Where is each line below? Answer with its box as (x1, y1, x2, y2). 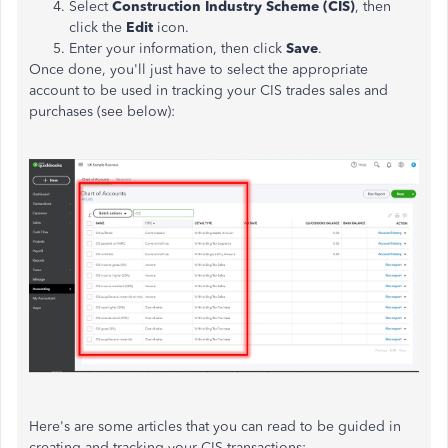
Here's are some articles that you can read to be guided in (29, 418, 401, 436)
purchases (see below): (29, 103, 175, 120)
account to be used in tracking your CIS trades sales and (29, 82, 388, 99)
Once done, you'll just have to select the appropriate (29, 61, 368, 78)
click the (69, 19, 126, 36)
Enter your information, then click (69, 40, 286, 57)
